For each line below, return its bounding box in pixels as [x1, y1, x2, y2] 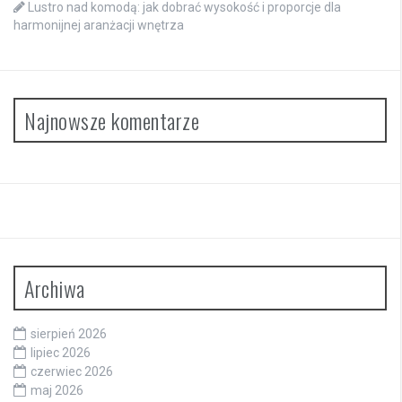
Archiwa [24, 272, 85, 305]
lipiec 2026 [31, 345, 91, 361]
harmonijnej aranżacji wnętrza [13, 18, 184, 33]
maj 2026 [31, 383, 83, 398]
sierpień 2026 [31, 327, 107, 342]
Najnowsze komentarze [24, 104, 199, 137]
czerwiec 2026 [31, 364, 113, 380]
